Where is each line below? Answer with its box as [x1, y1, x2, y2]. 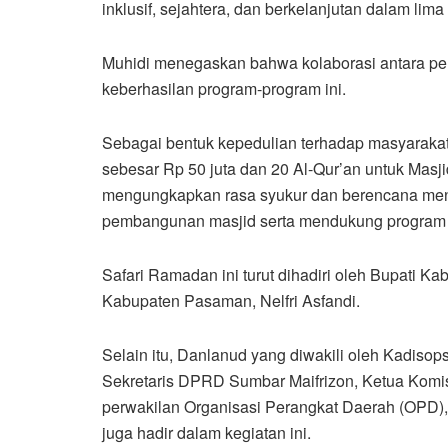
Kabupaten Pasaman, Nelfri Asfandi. [102, 288, 360, 312]
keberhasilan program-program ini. [102, 76, 346, 100]
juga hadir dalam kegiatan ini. [102, 420, 311, 444]
